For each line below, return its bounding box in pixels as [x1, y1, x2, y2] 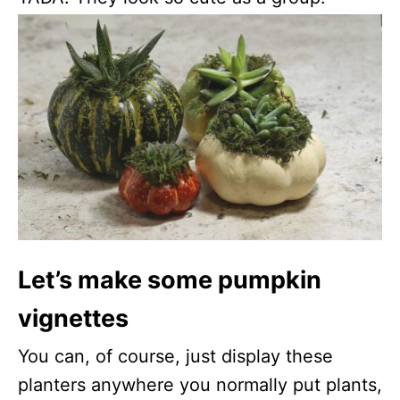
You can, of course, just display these [18, 345, 333, 367]
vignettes [18, 303, 129, 333]
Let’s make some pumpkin [18, 264, 321, 295]
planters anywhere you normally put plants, [18, 373, 382, 396]
